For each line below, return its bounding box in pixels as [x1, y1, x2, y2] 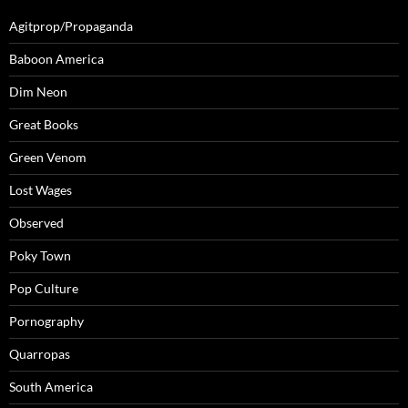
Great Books [9, 116, 78, 132]
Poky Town [9, 247, 71, 263]
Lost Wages [9, 181, 72, 198]
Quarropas [9, 345, 70, 362]
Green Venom [9, 148, 87, 165]
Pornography [9, 312, 84, 329]
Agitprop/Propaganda [9, 17, 133, 34]
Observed [9, 214, 64, 230]
